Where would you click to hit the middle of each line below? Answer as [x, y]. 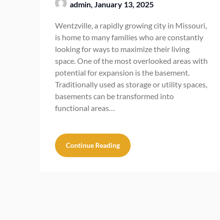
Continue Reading [93, 145]
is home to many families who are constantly [129, 37]
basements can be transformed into [114, 96]
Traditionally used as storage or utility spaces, [131, 84]
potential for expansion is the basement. [122, 72]
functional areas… [85, 108]
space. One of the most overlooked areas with [131, 60]
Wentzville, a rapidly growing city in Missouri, [131, 25]
